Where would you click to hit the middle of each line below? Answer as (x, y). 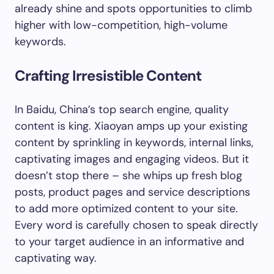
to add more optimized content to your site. (126, 209)
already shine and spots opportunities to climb (133, 9)
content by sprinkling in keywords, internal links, (134, 143)
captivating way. (56, 258)
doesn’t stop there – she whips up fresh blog (128, 176)
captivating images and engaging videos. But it (132, 159)
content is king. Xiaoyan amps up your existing (131, 126)
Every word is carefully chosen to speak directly (136, 225)
